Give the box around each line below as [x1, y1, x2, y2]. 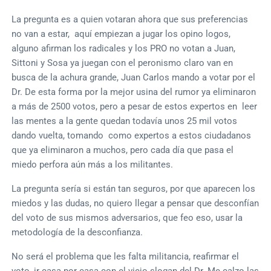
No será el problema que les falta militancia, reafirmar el [11, 250, 240, 262]
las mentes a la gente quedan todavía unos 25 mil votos [11, 115, 238, 126]
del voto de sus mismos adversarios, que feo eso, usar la [11, 212, 243, 223]
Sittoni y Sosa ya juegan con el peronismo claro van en [11, 57, 233, 68]
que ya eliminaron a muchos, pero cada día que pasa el [11, 144, 234, 155]
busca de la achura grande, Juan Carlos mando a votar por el [11, 71, 256, 83]
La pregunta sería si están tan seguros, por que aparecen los [11, 183, 256, 194]
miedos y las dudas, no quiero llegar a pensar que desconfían [11, 197, 260, 209]
